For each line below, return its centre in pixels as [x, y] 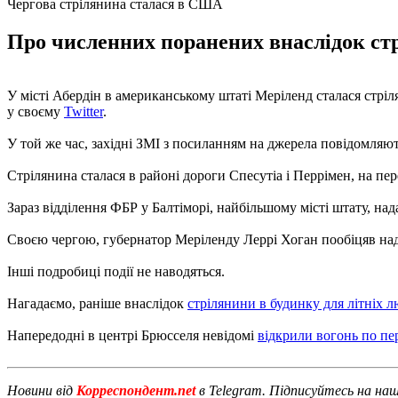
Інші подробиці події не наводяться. [116, 271]
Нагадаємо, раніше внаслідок [97, 303]
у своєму [36, 111]
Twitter [84, 111]
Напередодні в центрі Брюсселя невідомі [132, 335]
